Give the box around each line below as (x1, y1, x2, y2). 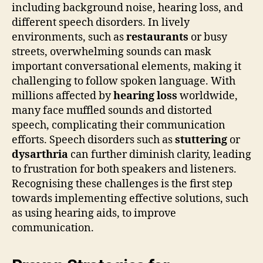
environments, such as (12, 30, 126, 44)
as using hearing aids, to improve (12, 206, 176, 220)
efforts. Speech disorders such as (12, 133, 175, 147)
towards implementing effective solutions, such (12, 191, 248, 205)
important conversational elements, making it (12, 59, 241, 73)
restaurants (126, 30, 188, 44)
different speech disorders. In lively (12, 15, 190, 29)
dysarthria (12, 147, 68, 161)
